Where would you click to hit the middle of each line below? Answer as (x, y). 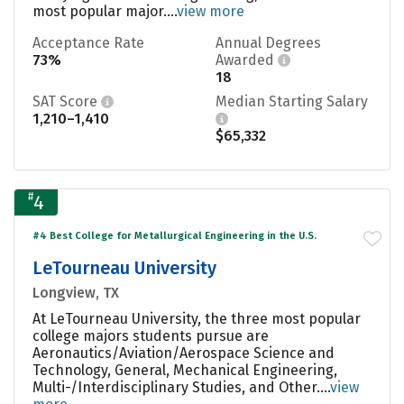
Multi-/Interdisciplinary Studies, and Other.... (181, 387)
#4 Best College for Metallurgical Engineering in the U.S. (174, 235)
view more (211, 11)
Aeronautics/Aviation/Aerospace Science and (184, 353)
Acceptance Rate (88, 42)
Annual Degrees (268, 42)
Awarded (247, 60)
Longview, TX (76, 292)
